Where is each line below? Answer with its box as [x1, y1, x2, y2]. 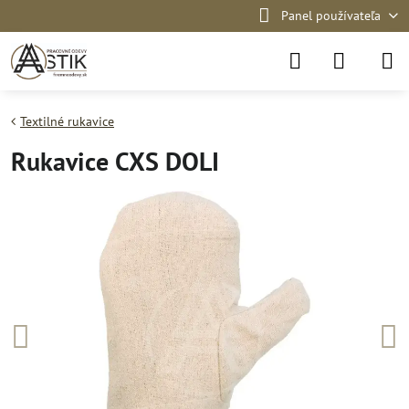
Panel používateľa [280, 7, 381, 24]
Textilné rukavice [20, 113, 114, 130]
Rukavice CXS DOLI [11, 144, 219, 178]
